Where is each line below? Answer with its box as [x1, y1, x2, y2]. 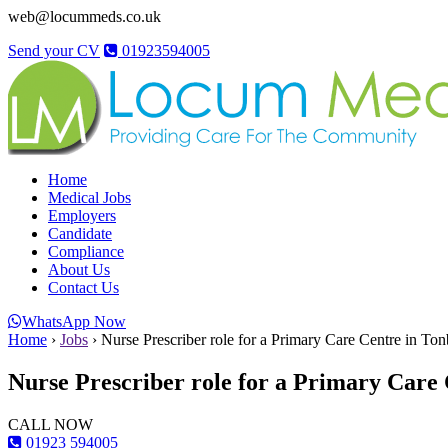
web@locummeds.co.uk [8, 8, 161, 25]
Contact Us [48, 279, 119, 296]
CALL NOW [8, 415, 93, 433]
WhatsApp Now [22, 313, 126, 330]
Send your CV [8, 42, 100, 59]
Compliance [48, 243, 124, 260]
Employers [48, 207, 116, 224]
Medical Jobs [48, 189, 131, 206]
